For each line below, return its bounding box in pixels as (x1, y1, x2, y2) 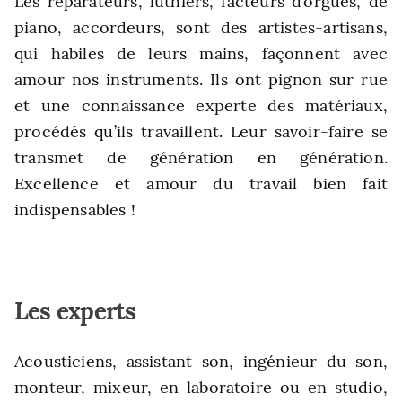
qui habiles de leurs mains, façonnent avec (14, 43, 388, 64)
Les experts (14, 296, 136, 326)
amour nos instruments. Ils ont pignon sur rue (14, 69, 388, 90)
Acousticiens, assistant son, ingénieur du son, (14, 351, 388, 371)
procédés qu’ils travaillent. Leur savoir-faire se (14, 121, 388, 142)
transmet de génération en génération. (14, 147, 388, 168)
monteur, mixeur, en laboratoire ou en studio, (14, 377, 388, 398)
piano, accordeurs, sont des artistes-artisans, (14, 17, 388, 38)
